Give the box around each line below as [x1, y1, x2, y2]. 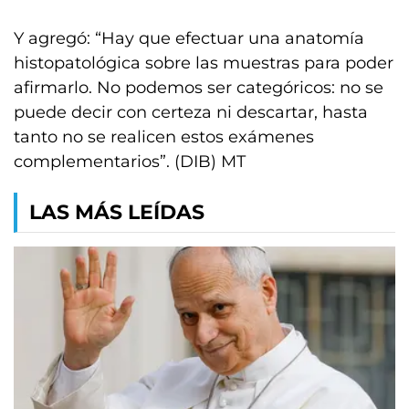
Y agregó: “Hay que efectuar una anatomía [14, 28, 364, 49]
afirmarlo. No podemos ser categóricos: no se [14, 78, 383, 99]
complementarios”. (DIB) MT [14, 152, 246, 173]
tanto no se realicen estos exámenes [14, 127, 314, 148]
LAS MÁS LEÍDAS [29, 200, 204, 225]
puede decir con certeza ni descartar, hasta [14, 102, 368, 123]
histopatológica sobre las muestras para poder [14, 53, 393, 74]
